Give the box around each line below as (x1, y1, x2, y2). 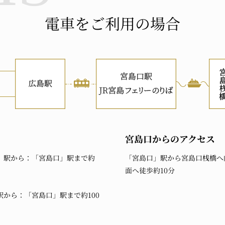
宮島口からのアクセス (125, 132, 215, 145)
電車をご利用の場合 (45, 12, 180, 34)
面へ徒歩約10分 (125, 165, 175, 175)
